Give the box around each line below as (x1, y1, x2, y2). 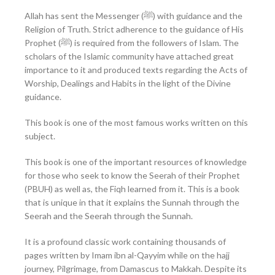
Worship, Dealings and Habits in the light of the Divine (25, 78, 231, 89)
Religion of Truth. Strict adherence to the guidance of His (25, 24, 244, 35)
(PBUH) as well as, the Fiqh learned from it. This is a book (25, 184, 239, 195)
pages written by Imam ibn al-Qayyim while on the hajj (25, 250, 230, 261)
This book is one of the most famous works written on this (25, 117, 248, 128)
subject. (25, 131, 55, 142)
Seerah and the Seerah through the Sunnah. (25, 211, 193, 222)
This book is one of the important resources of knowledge (25, 157, 247, 168)
